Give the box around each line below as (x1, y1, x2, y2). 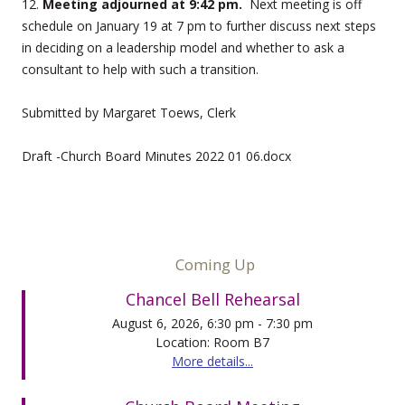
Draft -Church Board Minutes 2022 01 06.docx (22, 146, 291, 165)
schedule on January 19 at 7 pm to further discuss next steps (22, 16, 376, 34)
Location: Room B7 (155, 333, 269, 351)
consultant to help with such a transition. (22, 60, 259, 78)
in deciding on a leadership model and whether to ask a (22, 38, 344, 56)
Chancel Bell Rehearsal (125, 287, 300, 310)
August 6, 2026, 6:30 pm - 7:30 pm (112, 314, 313, 332)
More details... (172, 352, 253, 370)
